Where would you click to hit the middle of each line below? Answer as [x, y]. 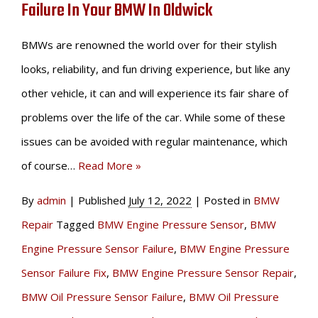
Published [103, 201]
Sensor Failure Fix [64, 273]
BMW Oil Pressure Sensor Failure [102, 297]
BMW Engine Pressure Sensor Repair [203, 273]
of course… [50, 166]
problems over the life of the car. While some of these [153, 117]
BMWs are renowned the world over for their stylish [149, 45]
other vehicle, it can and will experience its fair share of [155, 93]
